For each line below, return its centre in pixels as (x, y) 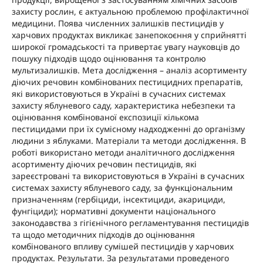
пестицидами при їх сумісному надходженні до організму (128, 129)
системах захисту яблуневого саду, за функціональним (122, 188)
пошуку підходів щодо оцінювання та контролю (109, 59)
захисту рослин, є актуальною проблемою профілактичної (130, 12)
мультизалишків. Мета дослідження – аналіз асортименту (129, 70)
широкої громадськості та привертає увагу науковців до (125, 47)
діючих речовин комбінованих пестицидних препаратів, (127, 82)
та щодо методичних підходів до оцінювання (103, 235)
